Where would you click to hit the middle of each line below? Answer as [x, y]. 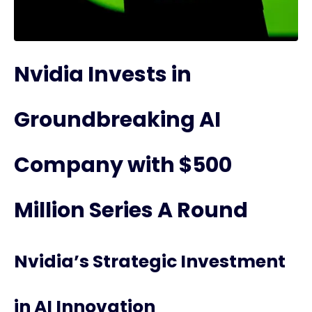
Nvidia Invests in [103, 75]
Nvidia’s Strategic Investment [150, 262]
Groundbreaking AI [117, 120]
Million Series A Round [131, 210]
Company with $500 [123, 165]
